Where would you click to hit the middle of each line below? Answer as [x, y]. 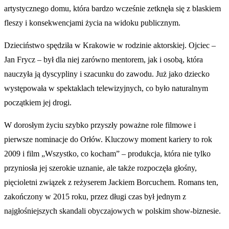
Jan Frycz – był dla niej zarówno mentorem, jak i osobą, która [104, 60]
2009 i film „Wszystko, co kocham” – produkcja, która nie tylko [107, 154]
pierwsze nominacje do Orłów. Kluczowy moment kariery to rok [108, 140]
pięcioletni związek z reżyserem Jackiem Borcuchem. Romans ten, [111, 182]
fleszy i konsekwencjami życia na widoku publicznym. [92, 23]
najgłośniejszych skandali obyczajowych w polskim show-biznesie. [112, 211]
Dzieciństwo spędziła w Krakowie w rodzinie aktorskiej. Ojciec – [110, 45]
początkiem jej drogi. [38, 103]
